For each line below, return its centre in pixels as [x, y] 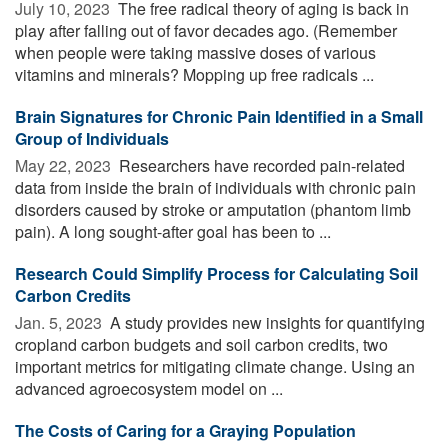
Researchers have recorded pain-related [260, 165]
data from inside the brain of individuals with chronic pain [215, 187]
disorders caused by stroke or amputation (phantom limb [213, 209]
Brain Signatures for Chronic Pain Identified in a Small [219, 116]
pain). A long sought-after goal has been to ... [173, 231]
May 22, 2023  [65, 165]
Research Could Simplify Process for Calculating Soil [216, 273]
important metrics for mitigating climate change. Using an [215, 366]
